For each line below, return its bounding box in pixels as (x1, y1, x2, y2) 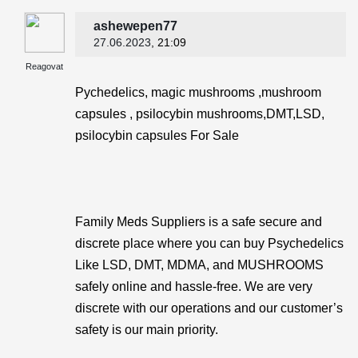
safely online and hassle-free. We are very (75, 280, 312, 293)
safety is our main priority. (75, 323, 218, 336)
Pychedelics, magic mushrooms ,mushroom (75, 86, 321, 99)
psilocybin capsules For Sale (75, 129, 239, 142)
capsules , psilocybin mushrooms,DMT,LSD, (75, 107, 324, 121)
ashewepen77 (93, 19, 177, 33)
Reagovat (25, 62, 63, 71)
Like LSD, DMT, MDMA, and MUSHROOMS (75, 258, 324, 272)
